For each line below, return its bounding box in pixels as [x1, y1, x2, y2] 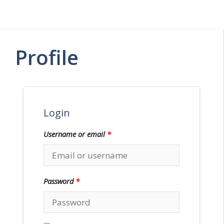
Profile [15, 43, 78, 71]
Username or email [43, 129, 107, 139]
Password [43, 176, 75, 186]
